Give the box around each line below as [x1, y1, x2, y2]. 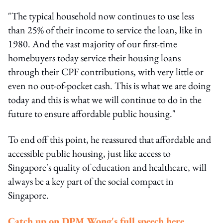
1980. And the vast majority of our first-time [8, 37, 177, 50]
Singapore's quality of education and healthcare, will [8, 160, 207, 174]
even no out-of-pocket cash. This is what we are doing [8, 79, 211, 92]
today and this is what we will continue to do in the [8, 93, 202, 106]
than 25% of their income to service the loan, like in [8, 23, 203, 36]
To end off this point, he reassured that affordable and [8, 132, 211, 146]
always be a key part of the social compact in [8, 174, 174, 188]
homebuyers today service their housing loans [8, 51, 181, 64]
